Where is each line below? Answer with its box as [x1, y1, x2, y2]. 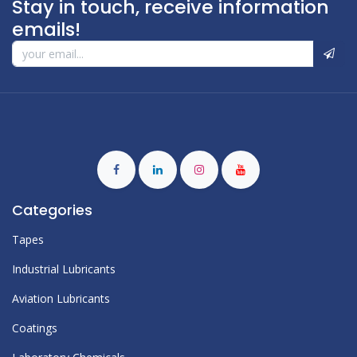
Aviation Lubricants [12, 291, 110, 307]
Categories [12, 200, 96, 221]
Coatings [12, 320, 57, 336]
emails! [12, 16, 80, 43]
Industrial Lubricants [12, 261, 116, 277]
